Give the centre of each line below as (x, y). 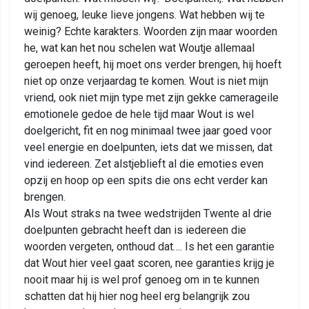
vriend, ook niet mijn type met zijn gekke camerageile (151, 98)
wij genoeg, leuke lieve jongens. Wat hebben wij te (144, 15)
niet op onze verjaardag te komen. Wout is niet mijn (146, 81)
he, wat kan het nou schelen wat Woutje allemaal (139, 48)
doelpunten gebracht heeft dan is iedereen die (135, 230)
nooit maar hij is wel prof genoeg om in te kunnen (142, 280)
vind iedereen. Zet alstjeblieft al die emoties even (144, 164)
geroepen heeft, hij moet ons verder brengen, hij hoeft (153, 65)
